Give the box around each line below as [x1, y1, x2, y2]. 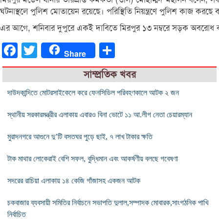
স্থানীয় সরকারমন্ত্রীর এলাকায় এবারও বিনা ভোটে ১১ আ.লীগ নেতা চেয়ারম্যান [7, 110, 192, 119]
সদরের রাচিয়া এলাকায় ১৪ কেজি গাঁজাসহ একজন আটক [7, 176, 140, 185]
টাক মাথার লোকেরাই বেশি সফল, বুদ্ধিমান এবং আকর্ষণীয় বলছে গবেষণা [7, 154, 178, 163]
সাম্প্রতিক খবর [83, 68, 136, 81]
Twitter [37, 45, 59, 54]
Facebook [18, 45, 48, 54]
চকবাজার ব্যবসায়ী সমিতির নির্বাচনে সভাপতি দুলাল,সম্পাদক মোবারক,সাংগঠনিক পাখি [7, 198, 208, 207]
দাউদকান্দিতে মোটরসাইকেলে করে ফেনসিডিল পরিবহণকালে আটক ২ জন [7, 88, 179, 97]
